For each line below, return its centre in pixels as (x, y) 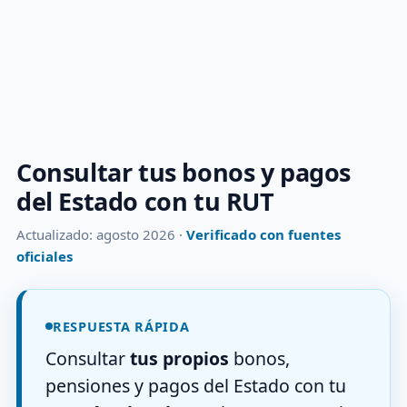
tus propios (179, 358)
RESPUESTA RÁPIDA (121, 326)
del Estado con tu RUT (145, 201)
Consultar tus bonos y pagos (184, 172)
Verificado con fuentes (263, 234)
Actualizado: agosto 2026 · (101, 234)
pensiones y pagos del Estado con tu (196, 385)
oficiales (45, 256)
